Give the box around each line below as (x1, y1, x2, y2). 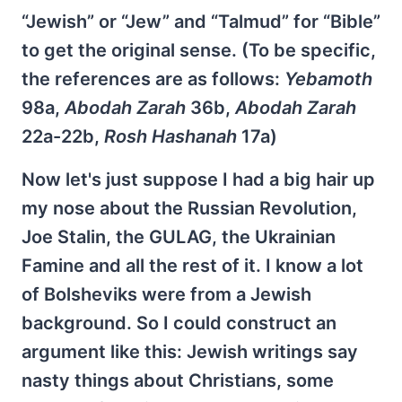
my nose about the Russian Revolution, (22, 197, 357, 219)
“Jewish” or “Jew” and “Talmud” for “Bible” (22, 11, 380, 32)
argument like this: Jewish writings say (22, 341, 358, 363)
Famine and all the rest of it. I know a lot (22, 255, 363, 276)
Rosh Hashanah (104, 126, 237, 147)
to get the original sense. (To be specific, (22, 39, 376, 61)
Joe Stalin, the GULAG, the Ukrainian (22, 226, 336, 248)
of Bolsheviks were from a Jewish (22, 284, 311, 305)
